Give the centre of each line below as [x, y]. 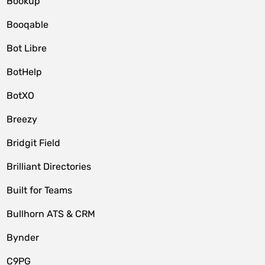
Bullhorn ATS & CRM [51, 214]
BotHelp [25, 72]
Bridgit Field [34, 143]
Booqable [28, 25]
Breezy [22, 119]
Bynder [23, 237]
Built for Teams [40, 190]
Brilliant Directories [49, 167]
